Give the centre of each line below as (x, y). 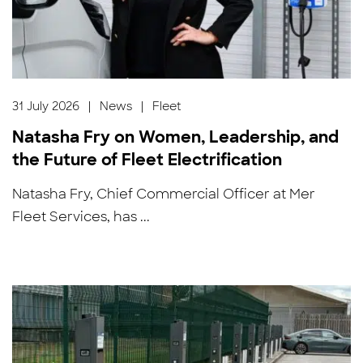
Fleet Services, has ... (81, 216)
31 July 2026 (46, 106)
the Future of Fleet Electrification (147, 159)
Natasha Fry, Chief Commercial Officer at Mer (164, 194)
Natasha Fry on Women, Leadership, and (176, 137)
